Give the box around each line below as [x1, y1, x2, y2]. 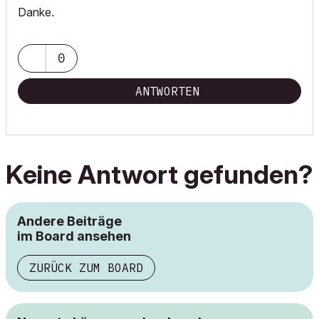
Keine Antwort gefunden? [6, 159, 313, 190]
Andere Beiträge [17, 214, 122, 229]
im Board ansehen [17, 229, 131, 244]
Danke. [18, 5, 54, 19]
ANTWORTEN [135, 84, 199, 98]
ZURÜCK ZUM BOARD [29, 261, 143, 275]
